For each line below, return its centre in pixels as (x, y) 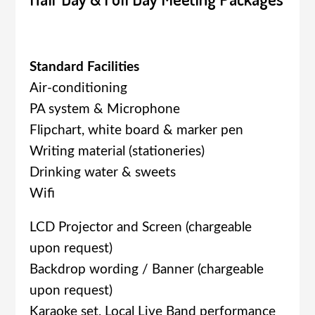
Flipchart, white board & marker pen (137, 130)
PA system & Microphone (105, 109)
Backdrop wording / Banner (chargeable (147, 270)
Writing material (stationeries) (117, 151)
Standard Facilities (85, 67)
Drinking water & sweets (103, 172)
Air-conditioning (79, 88)
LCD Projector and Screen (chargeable (141, 228)
